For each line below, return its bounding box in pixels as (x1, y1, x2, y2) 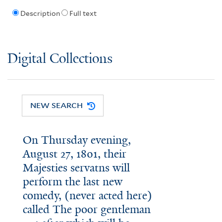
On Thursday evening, (22, 133, 131, 148)
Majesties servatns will (22, 161, 130, 175)
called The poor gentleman (22, 202, 151, 217)
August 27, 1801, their (22, 147, 126, 162)
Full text (69, 9, 97, 18)
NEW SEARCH (30, 100, 83, 111)
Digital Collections (7, 51, 112, 67)
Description (20, 9, 60, 18)
